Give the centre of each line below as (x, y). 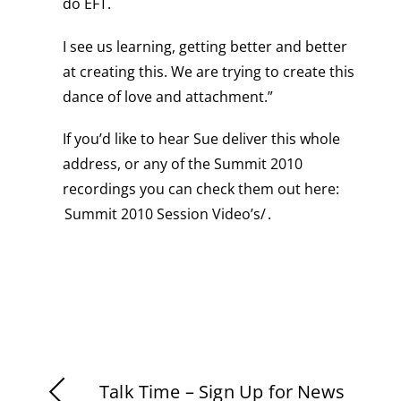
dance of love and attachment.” (167, 96)
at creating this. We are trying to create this (208, 71)
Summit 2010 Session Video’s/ (165, 213)
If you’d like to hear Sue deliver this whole (201, 138)
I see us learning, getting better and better (205, 46)
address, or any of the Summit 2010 (182, 163)
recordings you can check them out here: (200, 188)
